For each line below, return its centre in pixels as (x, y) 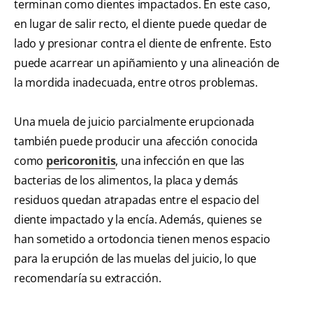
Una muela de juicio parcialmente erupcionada (134, 122)
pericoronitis (81, 161)
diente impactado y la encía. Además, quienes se (138, 220)
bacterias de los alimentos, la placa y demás (126, 181)
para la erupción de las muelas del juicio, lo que (136, 259)
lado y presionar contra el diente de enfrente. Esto (143, 44)
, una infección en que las (180, 161)
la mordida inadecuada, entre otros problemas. (136, 83)
